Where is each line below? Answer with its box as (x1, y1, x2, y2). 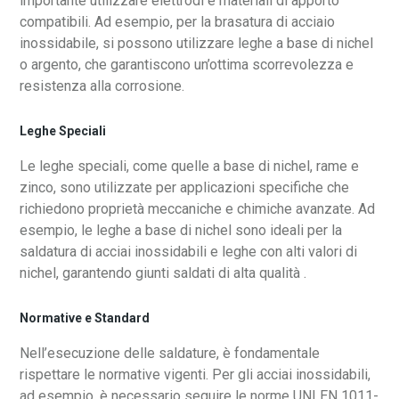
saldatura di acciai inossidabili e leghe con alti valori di (20, 243, 358, 261)
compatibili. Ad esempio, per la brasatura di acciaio (20, 13, 336, 31)
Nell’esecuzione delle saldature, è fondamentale (20, 345, 321, 362)
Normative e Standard (20, 311, 151, 326)
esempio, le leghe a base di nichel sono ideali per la (20, 222, 343, 240)
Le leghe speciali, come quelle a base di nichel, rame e (20, 158, 360, 175)
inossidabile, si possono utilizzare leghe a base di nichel (20, 35, 374, 53)
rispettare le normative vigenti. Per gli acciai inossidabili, (20, 366, 371, 384)
